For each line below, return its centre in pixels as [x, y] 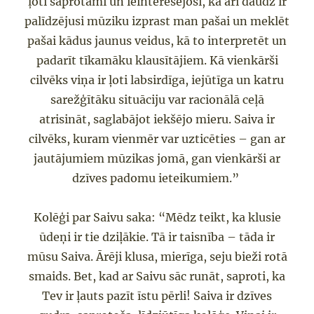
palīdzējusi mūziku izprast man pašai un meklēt [157, 21]
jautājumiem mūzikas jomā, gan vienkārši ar [157, 159]
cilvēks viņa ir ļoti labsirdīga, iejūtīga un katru [157, 80]
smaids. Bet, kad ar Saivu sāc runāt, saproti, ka [157, 277]
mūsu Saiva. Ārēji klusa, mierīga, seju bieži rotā [157, 257]
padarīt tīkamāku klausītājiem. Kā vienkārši [157, 61]
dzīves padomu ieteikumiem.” [157, 178]
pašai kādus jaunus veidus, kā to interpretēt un [157, 41]
